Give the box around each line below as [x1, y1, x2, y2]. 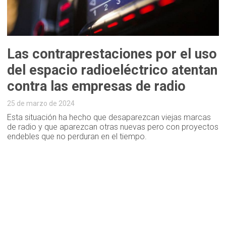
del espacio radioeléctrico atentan [7, 62, 218, 79]
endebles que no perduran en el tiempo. [7, 132, 147, 142]
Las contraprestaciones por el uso [7, 46, 217, 63]
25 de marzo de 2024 [7, 99, 75, 108]
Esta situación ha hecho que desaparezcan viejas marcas [7, 112, 211, 123]
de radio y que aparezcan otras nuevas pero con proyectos [7, 122, 219, 132]
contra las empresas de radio [7, 78, 186, 95]
